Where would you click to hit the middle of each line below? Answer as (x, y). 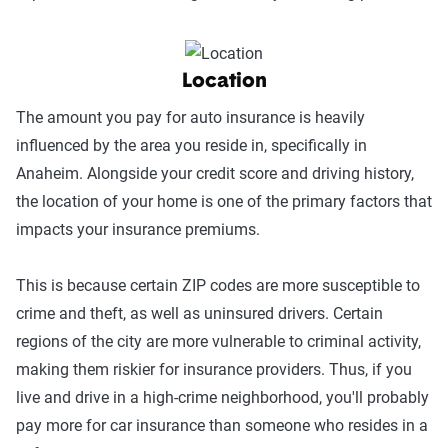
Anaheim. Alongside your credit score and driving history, (215, 174)
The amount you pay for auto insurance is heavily (190, 118)
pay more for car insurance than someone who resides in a (222, 426)
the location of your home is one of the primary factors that (224, 202)
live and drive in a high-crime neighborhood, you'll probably (222, 398)
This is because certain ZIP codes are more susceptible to (218, 286)
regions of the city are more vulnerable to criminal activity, (218, 342)
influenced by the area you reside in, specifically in (191, 146)
